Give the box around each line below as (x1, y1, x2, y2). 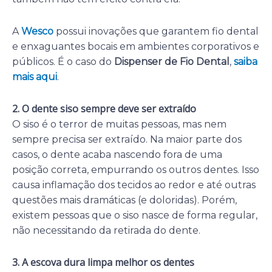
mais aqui (12, 70, 57, 83)
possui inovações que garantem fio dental (53, 25, 259, 37)
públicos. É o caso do (12, 55, 114, 67)
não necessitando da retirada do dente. (12, 224, 200, 236)
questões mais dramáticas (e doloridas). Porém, (12, 194, 237, 206)
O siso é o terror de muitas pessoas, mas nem (12, 118, 226, 130)
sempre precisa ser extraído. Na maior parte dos (12, 133, 242, 145)
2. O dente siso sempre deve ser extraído (12, 101, 196, 115)
